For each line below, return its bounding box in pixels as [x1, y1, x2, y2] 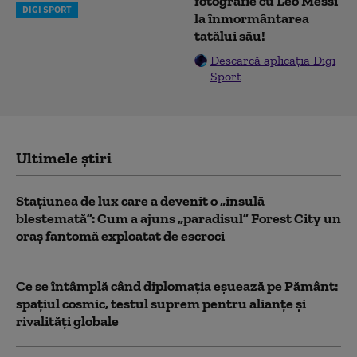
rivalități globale [16, 312, 119, 330]
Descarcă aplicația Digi [210, 53, 335, 68]
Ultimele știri [16, 148, 112, 167]
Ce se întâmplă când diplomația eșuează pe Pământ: [16, 277, 338, 295]
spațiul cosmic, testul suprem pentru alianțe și [16, 295, 306, 312]
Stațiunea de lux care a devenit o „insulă [16, 192, 265, 210]
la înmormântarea [194, 10, 309, 27]
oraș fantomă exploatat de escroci [16, 227, 225, 245]
